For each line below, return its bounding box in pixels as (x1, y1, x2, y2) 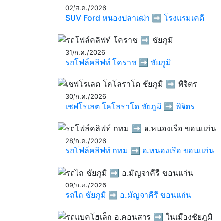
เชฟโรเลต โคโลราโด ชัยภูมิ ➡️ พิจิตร (65, 101, 195, 111)
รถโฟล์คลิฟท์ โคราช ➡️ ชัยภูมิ (65, 57, 171, 67)
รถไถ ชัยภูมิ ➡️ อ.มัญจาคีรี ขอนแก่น (65, 189, 191, 200)
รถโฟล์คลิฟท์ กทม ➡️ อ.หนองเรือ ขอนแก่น (65, 146, 214, 156)
